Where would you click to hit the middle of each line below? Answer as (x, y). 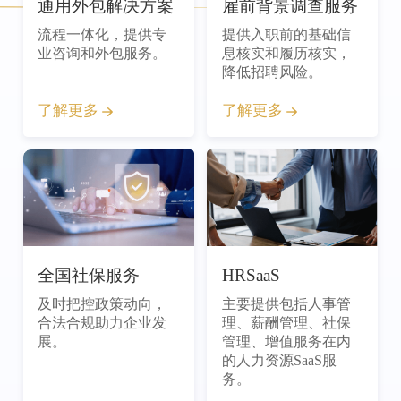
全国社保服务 (89, 276)
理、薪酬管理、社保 (286, 322)
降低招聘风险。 (272, 72)
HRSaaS (251, 276)
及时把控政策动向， (102, 303)
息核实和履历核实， (286, 53)
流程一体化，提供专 (102, 34)
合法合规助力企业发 (102, 322)
